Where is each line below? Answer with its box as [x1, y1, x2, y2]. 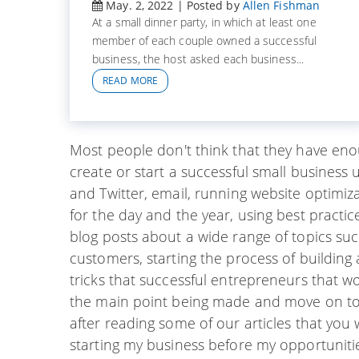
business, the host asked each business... [92, 51, 305, 67]
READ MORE [103, 74, 158, 88]
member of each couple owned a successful [92, 33, 317, 49]
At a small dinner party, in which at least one [92, 14, 317, 30]
